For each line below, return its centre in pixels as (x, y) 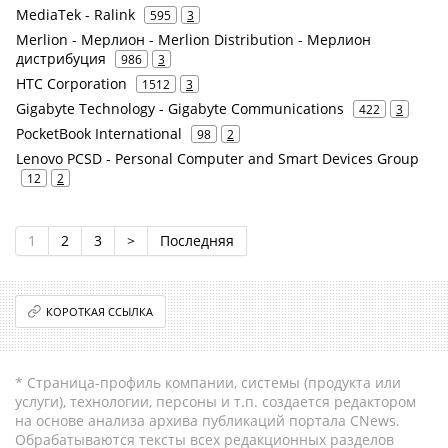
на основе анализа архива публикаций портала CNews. (207, 420)
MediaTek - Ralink (75, 14)
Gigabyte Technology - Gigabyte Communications (180, 108)
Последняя (197, 240)
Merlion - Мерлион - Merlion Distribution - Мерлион (193, 39)
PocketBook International (99, 133)
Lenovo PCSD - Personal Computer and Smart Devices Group (217, 158)
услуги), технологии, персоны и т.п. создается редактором (215, 401)
